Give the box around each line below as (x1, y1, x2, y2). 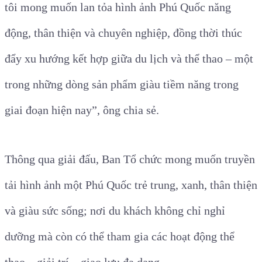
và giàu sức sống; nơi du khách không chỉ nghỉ (5, 204, 225, 218)
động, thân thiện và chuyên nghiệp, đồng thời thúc (5, 26, 242, 40)
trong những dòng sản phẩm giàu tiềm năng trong (5, 78, 239, 91)
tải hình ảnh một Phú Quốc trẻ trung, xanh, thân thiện (5, 178, 257, 192)
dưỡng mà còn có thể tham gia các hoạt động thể (5, 230, 235, 243)
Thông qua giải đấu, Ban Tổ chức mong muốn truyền (5, 153, 255, 166)
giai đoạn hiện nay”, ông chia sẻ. (5, 104, 159, 117)
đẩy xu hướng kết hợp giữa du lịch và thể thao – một (5, 52, 253, 65)
